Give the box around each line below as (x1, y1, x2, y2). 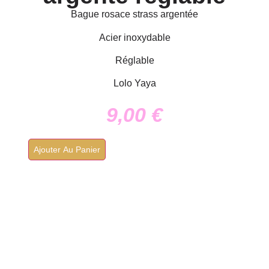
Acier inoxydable (98, 32, 171, 43)
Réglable (115, 55, 154, 66)
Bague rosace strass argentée (71, 9, 198, 20)
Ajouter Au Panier (33, 145, 100, 155)
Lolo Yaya (113, 78, 156, 89)
